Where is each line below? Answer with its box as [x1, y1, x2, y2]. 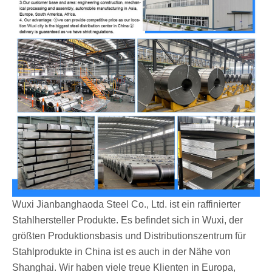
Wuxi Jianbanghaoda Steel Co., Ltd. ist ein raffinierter [12, 199, 240, 209]
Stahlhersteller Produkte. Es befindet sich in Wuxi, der [12, 214, 243, 225]
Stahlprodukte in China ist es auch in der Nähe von [12, 246, 231, 257]
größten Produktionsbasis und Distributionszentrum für [12, 230, 246, 241]
